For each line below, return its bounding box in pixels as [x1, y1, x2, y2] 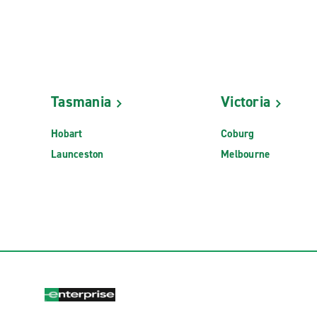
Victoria [221, 92, 270, 113]
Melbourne [221, 146, 270, 161]
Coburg [221, 126, 255, 141]
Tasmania [51, 92, 111, 113]
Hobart [51, 126, 83, 141]
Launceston [51, 146, 104, 161]
